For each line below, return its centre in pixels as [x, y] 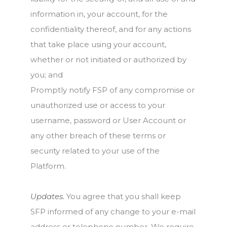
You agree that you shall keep [123, 196]
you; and [47, 75]
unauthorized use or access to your [98, 105]
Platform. [48, 166]
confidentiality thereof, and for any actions [111, 29]
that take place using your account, [98, 44]
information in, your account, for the [99, 14]
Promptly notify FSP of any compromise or [112, 90]
